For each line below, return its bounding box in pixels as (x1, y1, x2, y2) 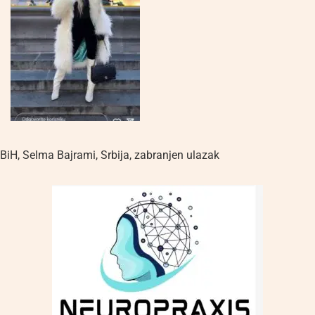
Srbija (101, 148, 129, 162)
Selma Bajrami (22, 148, 96, 162)
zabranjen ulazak (134, 148, 219, 162)
